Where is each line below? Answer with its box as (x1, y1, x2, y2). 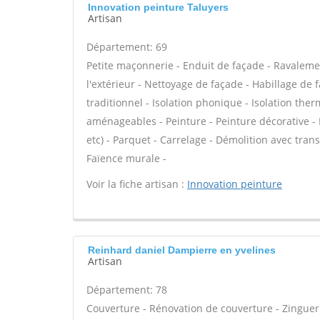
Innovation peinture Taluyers (88, 1, 229, 13)
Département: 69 (86, 40, 167, 54)
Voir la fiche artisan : (86, 177, 187, 191)
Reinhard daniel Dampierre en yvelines (88, 244, 276, 256)
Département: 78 (86, 283, 167, 296)
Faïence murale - (86, 151, 166, 165)
